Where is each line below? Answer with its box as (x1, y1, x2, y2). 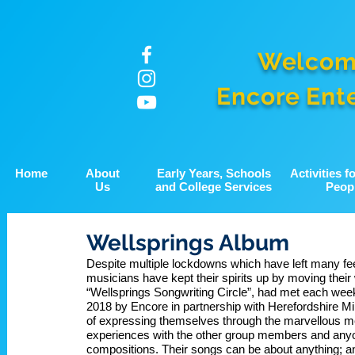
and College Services (155, 180, 273, 193)
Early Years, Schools (157, 166, 271, 180)
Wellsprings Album (86, 230, 289, 256)
